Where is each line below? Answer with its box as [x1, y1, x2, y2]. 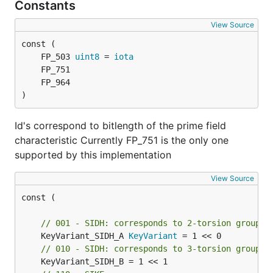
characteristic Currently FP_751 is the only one [15, 134, 229, 146]
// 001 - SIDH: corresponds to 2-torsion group [41, 218, 260, 228]
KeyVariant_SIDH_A [41, 231, 129, 241]
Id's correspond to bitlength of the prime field [15, 119, 226, 132]
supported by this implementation [15, 149, 171, 161]
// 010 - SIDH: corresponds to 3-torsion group [41, 244, 260, 253]
